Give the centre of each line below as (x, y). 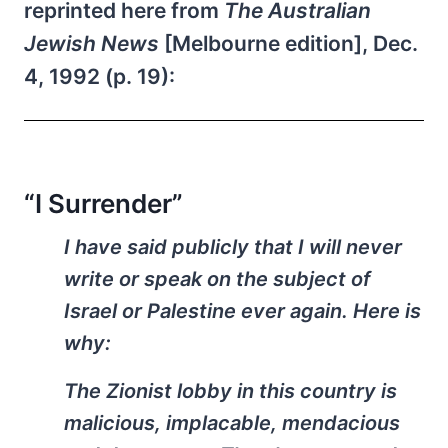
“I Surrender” (103, 204)
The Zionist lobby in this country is (230, 390)
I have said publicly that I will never (233, 246)
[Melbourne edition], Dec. (288, 43)
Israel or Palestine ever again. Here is (242, 310)
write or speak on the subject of (217, 278)
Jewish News (91, 43)
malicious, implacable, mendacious (232, 422)
